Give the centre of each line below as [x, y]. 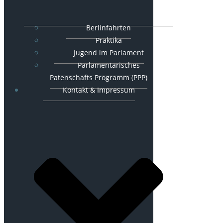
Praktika [109, 40]
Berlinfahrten [109, 27]
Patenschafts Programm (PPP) [99, 77]
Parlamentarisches [109, 65]
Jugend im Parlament [109, 52]
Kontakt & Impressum [99, 90]
